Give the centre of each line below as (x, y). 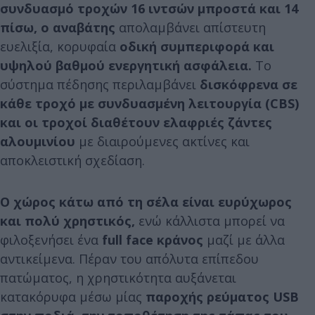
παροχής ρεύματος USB (222, 296)
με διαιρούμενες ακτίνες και (162, 141)
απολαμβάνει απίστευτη (191, 27)
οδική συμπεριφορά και (197, 46)
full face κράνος (153, 239)
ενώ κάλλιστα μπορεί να (210, 220)
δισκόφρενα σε (249, 84)
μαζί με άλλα (244, 239)
